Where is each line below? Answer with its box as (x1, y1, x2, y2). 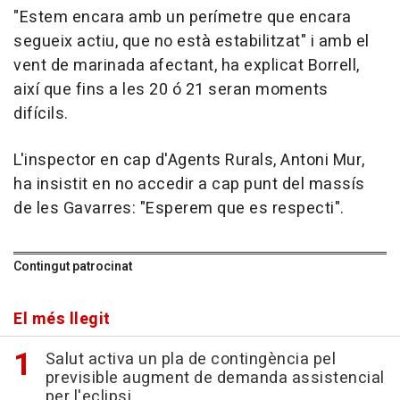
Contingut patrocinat (13, 257, 132, 277)
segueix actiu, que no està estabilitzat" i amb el (13, 29, 370, 54)
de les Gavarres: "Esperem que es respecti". (13, 196, 345, 221)
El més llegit (13, 307, 111, 332)
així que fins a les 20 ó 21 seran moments (13, 78, 329, 103)
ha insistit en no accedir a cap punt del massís (13, 172, 365, 197)
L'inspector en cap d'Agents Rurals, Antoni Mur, (13, 148, 365, 173)
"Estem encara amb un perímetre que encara (13, 5, 352, 30)
